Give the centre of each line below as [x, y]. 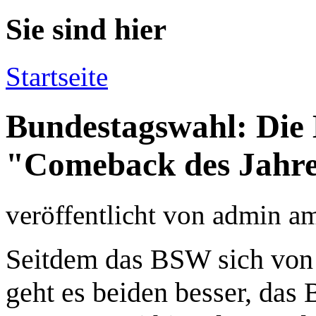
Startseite [57, 76]
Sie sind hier [86, 29]
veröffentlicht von [109, 214]
